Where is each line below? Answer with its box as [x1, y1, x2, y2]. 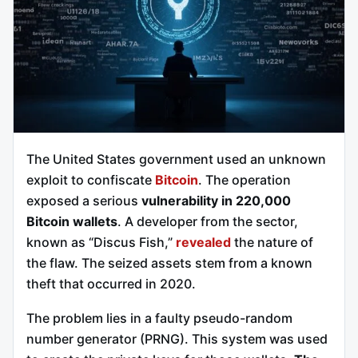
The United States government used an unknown [26, 150, 326, 167]
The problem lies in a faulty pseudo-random [26, 310, 292, 327]
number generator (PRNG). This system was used [26, 331, 328, 348]
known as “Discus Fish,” [26, 233, 176, 250]
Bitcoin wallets [26, 213, 117, 229]
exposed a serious [26, 192, 141, 209]
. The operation [198, 171, 291, 188]
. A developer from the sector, [117, 213, 298, 229]
